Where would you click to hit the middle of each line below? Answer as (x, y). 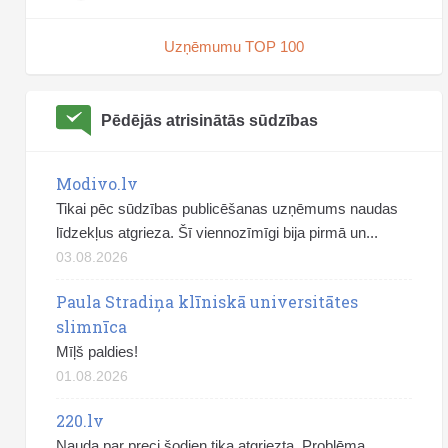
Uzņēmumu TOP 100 (234, 46)
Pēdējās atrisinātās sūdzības (209, 120)
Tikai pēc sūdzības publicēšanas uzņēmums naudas (227, 208)
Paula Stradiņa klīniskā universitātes (207, 301)
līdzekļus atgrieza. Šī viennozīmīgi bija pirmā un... (217, 232)
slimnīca (91, 326)
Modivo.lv (97, 183)
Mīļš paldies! (97, 351)
